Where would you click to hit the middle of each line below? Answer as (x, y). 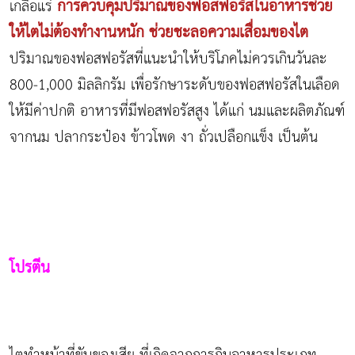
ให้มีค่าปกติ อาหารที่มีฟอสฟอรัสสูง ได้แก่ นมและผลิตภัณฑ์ (177, 111)
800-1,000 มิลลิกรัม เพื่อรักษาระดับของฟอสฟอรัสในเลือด (175, 85)
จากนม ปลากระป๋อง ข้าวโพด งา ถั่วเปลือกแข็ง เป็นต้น (164, 137)
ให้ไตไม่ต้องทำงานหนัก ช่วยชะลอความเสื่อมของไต (159, 32)
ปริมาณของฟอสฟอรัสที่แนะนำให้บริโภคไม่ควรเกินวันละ (168, 59)
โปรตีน (30, 268)
